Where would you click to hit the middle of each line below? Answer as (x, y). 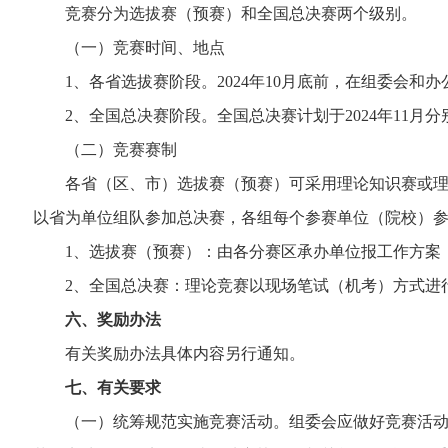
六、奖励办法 (113, 319)
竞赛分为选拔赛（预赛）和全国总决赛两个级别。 (225, 13)
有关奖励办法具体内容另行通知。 (169, 353)
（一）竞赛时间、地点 (129, 47)
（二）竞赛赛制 (105, 149)
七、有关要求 (113, 387)
